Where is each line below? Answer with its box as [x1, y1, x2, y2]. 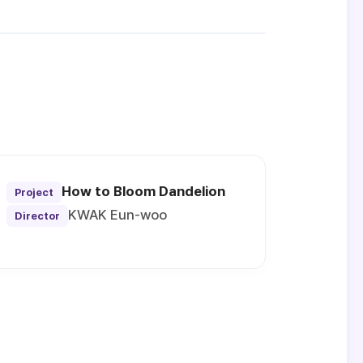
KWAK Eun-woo [67, 207, 167, 224]
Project [14, 186, 53, 199]
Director [14, 210, 60, 223]
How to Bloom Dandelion [61, 183, 225, 200]
